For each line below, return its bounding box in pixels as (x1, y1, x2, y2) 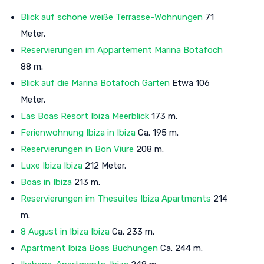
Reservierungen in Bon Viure (21, 143, 134, 154)
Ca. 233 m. (110, 226, 154, 237)
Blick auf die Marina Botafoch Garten (21, 77, 170, 88)
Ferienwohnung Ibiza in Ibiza (21, 127, 136, 138)
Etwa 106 (170, 77, 210, 88)
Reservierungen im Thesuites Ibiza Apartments (21, 193, 211, 204)
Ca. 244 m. (158, 242, 203, 253)
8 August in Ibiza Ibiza (21, 226, 110, 237)
